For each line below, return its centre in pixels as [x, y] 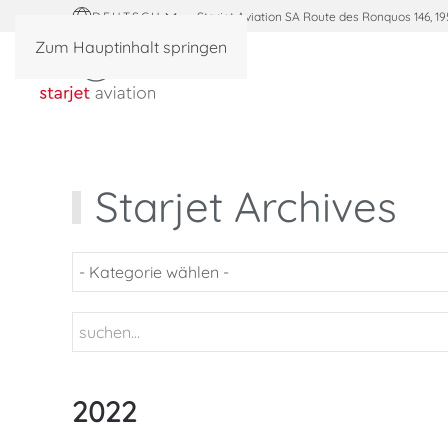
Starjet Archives [245, 206]
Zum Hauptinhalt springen [131, 47]
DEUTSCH [127, 16]
